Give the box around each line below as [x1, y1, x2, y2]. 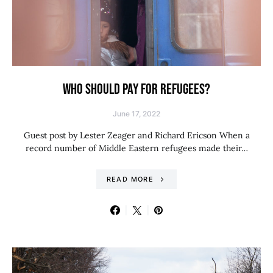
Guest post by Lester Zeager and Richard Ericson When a [23, 130, 250, 141]
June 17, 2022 [113, 109, 160, 118]
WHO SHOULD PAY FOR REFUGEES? [63, 80, 210, 98]
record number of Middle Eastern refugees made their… [25, 143, 248, 154]
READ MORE [106, 175, 154, 183]
